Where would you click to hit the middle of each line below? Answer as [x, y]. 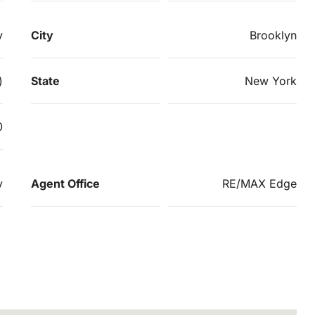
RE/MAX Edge [259, 184]
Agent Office [65, 184]
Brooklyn [273, 36]
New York [271, 81]
